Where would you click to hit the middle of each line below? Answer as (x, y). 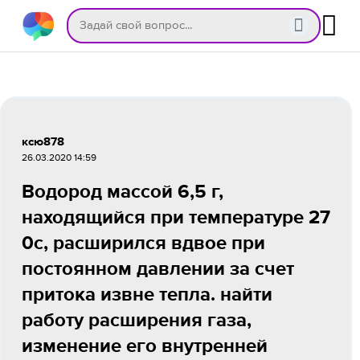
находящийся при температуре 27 (176, 218)
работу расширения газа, (137, 321)
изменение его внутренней (145, 346)
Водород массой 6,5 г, (123, 192)
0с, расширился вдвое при (143, 243)
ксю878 (43, 142)
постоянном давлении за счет (158, 269)
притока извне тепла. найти (147, 295)
